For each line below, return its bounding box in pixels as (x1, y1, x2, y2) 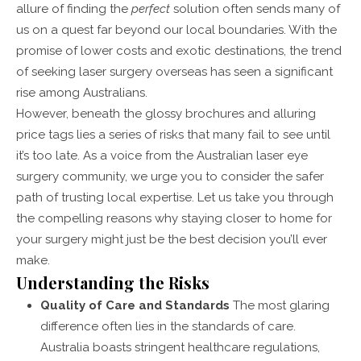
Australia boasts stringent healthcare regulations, (40, 339, 320, 355)
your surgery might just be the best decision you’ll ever (16, 231, 327, 247)
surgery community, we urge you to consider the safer (16, 168, 324, 184)
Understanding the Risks (16, 271, 210, 293)
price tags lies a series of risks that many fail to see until (16, 127, 330, 142)
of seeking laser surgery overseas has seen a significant (16, 64, 333, 79)
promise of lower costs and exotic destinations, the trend (16, 43, 342, 58)
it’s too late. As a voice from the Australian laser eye (16, 147, 308, 163)
